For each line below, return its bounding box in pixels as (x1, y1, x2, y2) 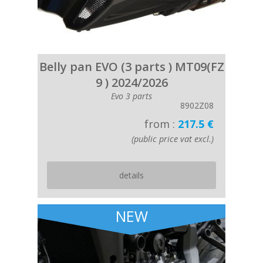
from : (144, 117, 178, 131)
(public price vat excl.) (131, 133, 214, 144)
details (119, 170, 144, 181)
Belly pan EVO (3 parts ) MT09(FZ (39, 59, 224, 75)
